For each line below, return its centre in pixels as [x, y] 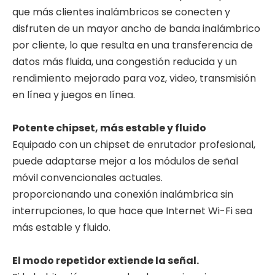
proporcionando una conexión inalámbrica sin [123, 194]
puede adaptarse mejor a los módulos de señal [125, 161]
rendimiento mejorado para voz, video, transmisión [134, 78]
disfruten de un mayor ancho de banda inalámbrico [136, 29]
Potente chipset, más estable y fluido [109, 128]
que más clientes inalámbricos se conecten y [121, 12]
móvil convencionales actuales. [87, 178]
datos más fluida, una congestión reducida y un [125, 62]
